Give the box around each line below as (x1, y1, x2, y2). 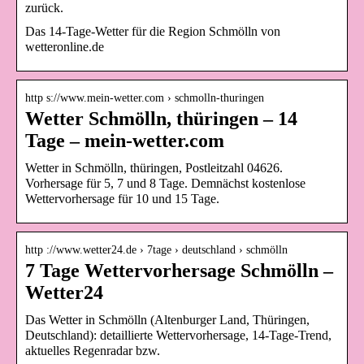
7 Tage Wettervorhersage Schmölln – (25, 260, 333, 282)
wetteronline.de (25, 40, 104, 54)
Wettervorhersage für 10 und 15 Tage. (25, 192, 219, 206)
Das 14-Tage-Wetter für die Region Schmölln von (25, 24, 280, 39)
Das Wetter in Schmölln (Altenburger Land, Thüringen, (25, 313, 310, 327)
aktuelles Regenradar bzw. (25, 344, 160, 358)
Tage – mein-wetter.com (25, 130, 224, 152)
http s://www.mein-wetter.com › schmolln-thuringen (25, 92, 264, 105)
